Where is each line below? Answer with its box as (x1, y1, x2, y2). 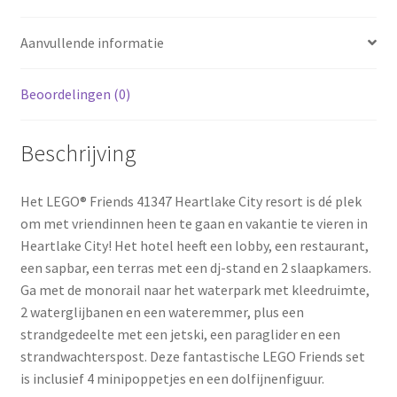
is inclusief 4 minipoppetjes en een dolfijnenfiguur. (19, 370, 324, 388)
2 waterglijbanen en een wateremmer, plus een (19, 303, 304, 322)
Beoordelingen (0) (19, 84, 130, 103)
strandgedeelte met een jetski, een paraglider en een (19, 325, 340, 344)
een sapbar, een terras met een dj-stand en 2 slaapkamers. (19, 259, 371, 277)
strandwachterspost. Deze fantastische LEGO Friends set (19, 347, 365, 366)
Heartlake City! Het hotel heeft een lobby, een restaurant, (19, 237, 369, 255)
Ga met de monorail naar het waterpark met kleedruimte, (19, 281, 370, 300)
